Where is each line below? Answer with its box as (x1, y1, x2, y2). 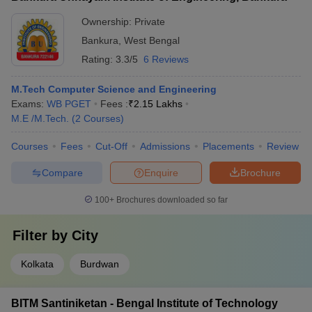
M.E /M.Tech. (11, 113, 69, 124)
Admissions (140, 141, 190, 152)
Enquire (144, 166, 178, 178)
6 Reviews (143, 54, 189, 65)
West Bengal (124, 35, 180, 46)
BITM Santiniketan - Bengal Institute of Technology (11, 297, 278, 309)
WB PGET (47, 98, 91, 109)
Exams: (11, 98, 47, 109)
